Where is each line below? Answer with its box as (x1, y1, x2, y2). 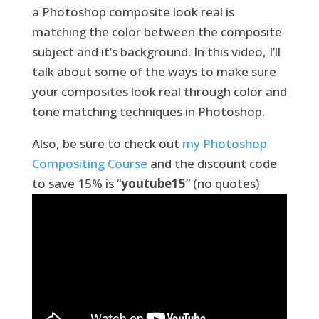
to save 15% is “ (31, 174, 121, 192)
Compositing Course (31, 155, 147, 172)
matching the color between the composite (31, 23, 282, 40)
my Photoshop (182, 135, 267, 152)
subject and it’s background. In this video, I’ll (31, 43, 281, 60)
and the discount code (147, 155, 277, 172)
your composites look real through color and (31, 83, 287, 100)
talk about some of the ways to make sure (31, 63, 276, 80)
